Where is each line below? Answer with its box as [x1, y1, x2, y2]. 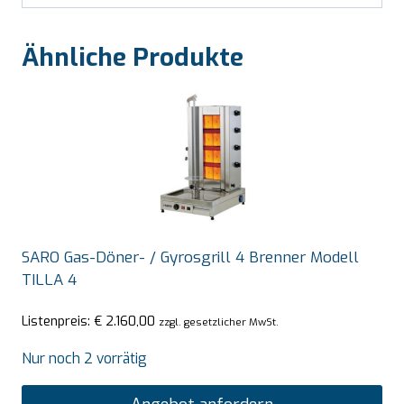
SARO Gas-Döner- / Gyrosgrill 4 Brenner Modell [22, 246, 359, 268]
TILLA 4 [22, 269, 77, 290]
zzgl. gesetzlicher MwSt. [159, 315, 279, 330]
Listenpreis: [22, 312, 94, 331]
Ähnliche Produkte [22, 40, 243, 74]
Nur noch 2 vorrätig [22, 349, 147, 369]
